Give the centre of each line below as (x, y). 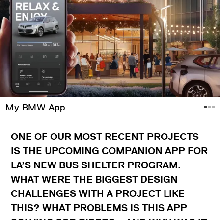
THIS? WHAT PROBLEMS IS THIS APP (99, 208)
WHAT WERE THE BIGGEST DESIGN (94, 179)
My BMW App (35, 108)
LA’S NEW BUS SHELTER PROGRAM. (96, 165)
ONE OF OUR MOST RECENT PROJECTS (105, 137)
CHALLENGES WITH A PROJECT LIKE (98, 194)
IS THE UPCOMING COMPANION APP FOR (109, 151)
